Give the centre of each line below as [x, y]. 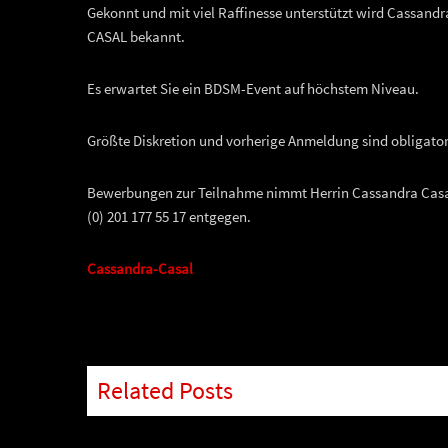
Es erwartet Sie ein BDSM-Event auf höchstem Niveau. [253, 89]
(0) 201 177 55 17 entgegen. [169, 217]
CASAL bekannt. [136, 37]
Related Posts [165, 391]
